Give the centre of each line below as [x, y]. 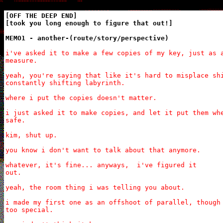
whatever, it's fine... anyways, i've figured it [101, 165]
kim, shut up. [31, 135]
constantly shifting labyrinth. [65, 83]
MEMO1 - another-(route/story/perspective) [87, 38]
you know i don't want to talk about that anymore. [103, 150]
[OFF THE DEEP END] [41, 16]
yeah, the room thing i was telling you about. [95, 187]
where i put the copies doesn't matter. [81, 98]
